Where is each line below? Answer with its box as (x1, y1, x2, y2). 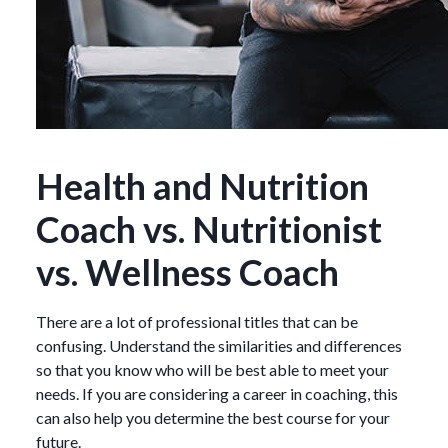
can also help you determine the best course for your (36, 407, 390, 427)
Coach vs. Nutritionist (36, 206, 382, 251)
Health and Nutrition (36, 163, 369, 208)
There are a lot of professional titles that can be (36, 311, 358, 331)
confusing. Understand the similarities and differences (36, 335, 402, 355)
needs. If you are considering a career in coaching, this (36, 383, 398, 403)
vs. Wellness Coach (36, 249, 339, 294)
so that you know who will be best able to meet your (36, 359, 389, 379)
